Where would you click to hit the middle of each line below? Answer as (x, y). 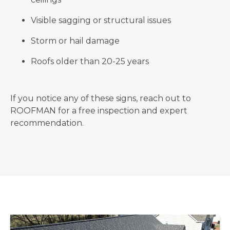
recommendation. (47, 123)
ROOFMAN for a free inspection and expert (99, 110)
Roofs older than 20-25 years (90, 61)
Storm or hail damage (75, 41)
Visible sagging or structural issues (101, 20)
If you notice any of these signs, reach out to (101, 98)
